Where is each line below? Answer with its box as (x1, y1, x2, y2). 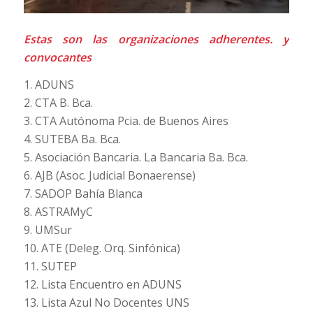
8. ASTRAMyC (23, 204, 93, 220)
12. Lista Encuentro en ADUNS (23, 277, 182, 293)
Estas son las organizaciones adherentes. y (23, 31, 290, 47)
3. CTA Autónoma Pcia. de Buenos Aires (23, 113, 228, 129)
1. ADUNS (23, 77, 74, 93)
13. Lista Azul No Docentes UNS (23, 295, 189, 311)
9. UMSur (23, 222, 72, 238)
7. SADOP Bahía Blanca (23, 186, 143, 202)
